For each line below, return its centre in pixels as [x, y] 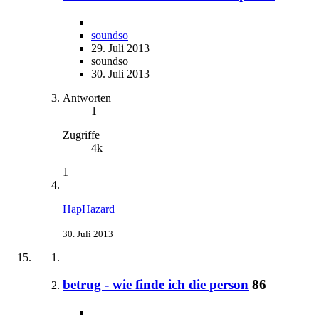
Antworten [87, 98]
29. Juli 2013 [120, 48]
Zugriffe [81, 135]
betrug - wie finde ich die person [156, 285]
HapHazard [89, 209]
